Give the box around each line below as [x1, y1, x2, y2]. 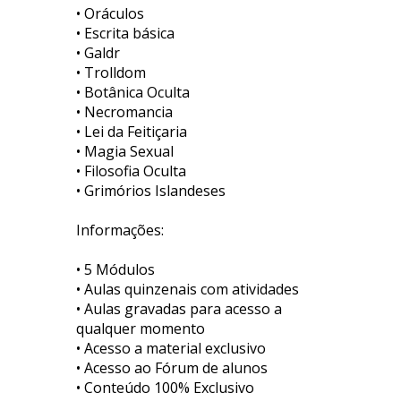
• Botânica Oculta [75, 81, 190, 102]
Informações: [75, 219, 164, 240]
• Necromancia [75, 101, 173, 122]
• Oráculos [75, 3, 144, 23]
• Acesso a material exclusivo [75, 337, 266, 358]
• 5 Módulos [75, 259, 155, 279]
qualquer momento [75, 318, 205, 338]
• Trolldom [75, 62, 146, 82]
